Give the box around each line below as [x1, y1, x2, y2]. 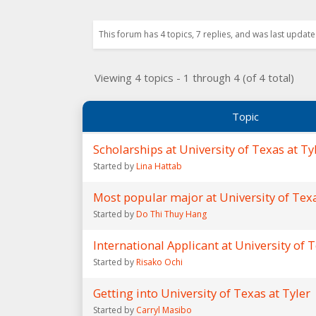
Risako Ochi [136, 256, 183, 268]
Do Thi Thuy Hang [136, 208, 207, 220]
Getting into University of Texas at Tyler [93, 285, 310, 301]
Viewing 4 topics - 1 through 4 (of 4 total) [95, 71, 294, 85]
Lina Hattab [136, 160, 182, 172]
